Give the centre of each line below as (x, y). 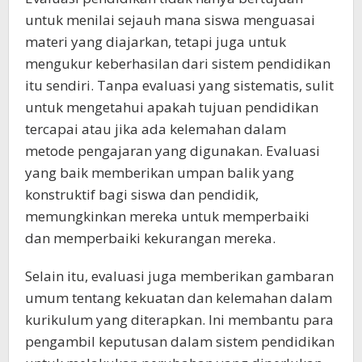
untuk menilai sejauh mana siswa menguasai (170, 19)
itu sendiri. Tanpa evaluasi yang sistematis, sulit (179, 85)
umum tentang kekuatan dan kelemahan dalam (179, 297)
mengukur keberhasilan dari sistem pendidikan (178, 63)
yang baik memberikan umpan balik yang (160, 172)
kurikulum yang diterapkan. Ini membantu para (179, 319)
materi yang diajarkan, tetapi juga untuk (156, 41)
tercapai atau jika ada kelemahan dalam (156, 128)
